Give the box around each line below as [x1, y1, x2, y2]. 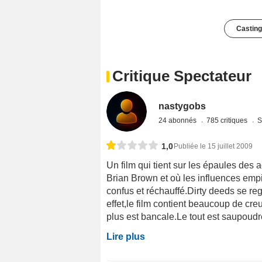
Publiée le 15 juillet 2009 [174, 142, 253, 151]
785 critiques [206, 116, 250, 125]
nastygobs [158, 101, 206, 112]
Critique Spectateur [112, 67, 251, 85]
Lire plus [106, 232, 145, 242]
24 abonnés [158, 116, 199, 125]
